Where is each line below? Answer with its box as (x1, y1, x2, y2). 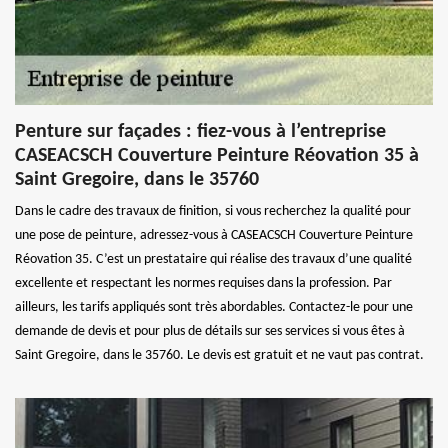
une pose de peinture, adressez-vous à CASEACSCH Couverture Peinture (15, 227, 413, 243)
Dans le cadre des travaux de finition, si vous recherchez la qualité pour (15, 203, 411, 219)
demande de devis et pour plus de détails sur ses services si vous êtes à (15, 323, 405, 339)
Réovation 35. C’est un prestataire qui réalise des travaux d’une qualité (15, 251, 412, 267)
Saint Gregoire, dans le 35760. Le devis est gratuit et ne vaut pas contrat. (15, 347, 424, 363)
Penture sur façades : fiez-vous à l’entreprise (15, 121, 386, 142)
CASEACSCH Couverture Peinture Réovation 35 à (15, 145, 419, 166)
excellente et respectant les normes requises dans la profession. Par (15, 275, 392, 291)
